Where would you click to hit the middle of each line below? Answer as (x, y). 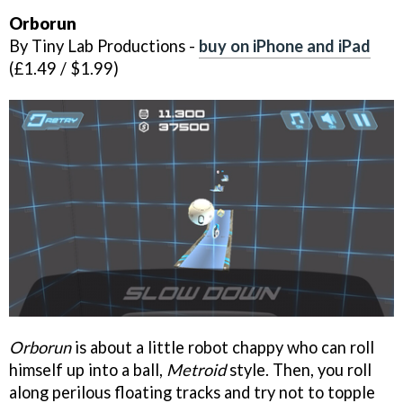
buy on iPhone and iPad (285, 46)
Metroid (196, 369)
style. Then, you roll (299, 369)
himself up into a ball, (88, 369)
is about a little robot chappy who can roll (223, 347)
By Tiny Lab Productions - (104, 46)
